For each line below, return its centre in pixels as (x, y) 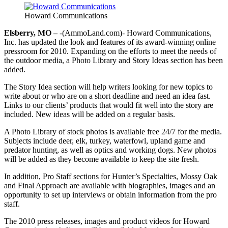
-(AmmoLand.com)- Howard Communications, (135, 33)
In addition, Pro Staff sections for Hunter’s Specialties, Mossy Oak (111, 176)
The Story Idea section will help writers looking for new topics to (108, 87)
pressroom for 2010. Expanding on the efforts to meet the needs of (110, 51)
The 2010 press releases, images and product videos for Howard (107, 221)
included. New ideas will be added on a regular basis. (90, 114)
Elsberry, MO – (31, 33)
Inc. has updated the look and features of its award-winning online (110, 42)
